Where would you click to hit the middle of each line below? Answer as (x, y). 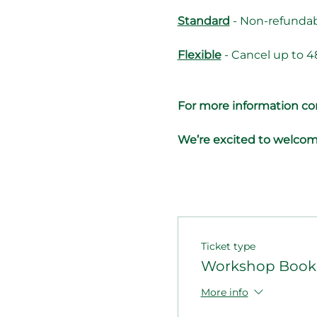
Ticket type (228, 246)
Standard (203, 21)
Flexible (199, 54)
